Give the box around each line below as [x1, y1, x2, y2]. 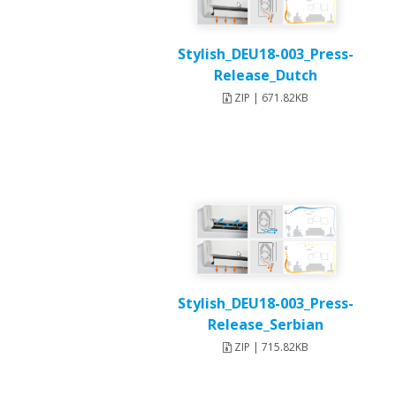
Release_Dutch [214, 65, 318, 86]
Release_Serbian [208, 315, 324, 335]
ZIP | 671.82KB [232, 90, 309, 106]
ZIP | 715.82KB [232, 339, 309, 355]
